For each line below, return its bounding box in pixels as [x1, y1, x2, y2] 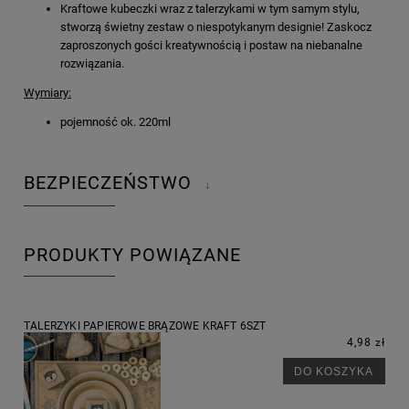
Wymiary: [24, 85, 71, 100]
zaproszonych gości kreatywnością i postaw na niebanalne [60, 37, 362, 52]
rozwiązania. [60, 56, 127, 70]
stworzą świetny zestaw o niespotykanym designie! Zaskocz [60, 19, 372, 34]
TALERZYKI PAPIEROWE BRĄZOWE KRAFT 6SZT [24, 319, 267, 332]
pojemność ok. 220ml [60, 114, 171, 129]
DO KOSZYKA [294, 365, 374, 378]
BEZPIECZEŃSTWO [24, 173, 197, 194]
